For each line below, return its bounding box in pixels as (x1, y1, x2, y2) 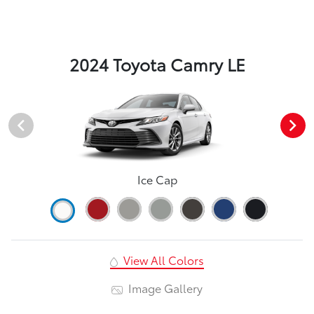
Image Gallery (125, 279, 203, 296)
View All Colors (120, 251, 204, 268)
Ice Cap (137, 170, 177, 187)
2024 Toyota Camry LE (69, 52, 245, 76)
